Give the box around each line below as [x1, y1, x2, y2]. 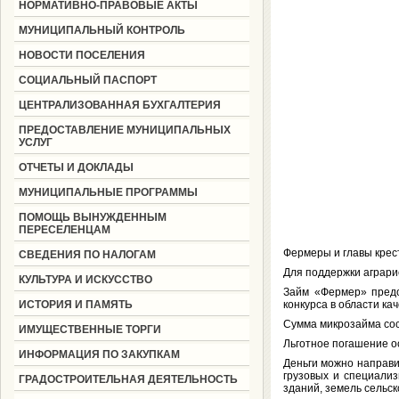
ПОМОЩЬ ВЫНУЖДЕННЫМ [18, 211, 167, 224]
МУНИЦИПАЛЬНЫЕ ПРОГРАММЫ [18, 186, 198, 199]
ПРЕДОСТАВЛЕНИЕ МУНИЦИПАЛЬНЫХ [18, 124, 231, 136]
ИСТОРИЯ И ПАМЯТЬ [18, 298, 133, 311]
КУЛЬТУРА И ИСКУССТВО [18, 273, 152, 286]
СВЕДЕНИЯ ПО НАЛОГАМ [18, 248, 156, 261]
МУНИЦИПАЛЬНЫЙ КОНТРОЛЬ [18, 24, 185, 37]
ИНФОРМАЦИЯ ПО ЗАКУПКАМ [18, 348, 180, 361]
